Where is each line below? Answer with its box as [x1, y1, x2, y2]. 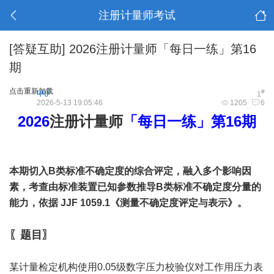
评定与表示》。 [179, 198, 247, 208]
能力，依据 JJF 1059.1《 [9, 198, 120, 208]
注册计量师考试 [98, 9, 176, 21]
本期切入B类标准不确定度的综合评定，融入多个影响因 [9, 166, 251, 176]
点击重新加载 [9, 87, 53, 95]
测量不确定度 [120, 198, 179, 208]
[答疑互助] [9, 42, 65, 56]
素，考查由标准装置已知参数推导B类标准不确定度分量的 [9, 182, 261, 192]
